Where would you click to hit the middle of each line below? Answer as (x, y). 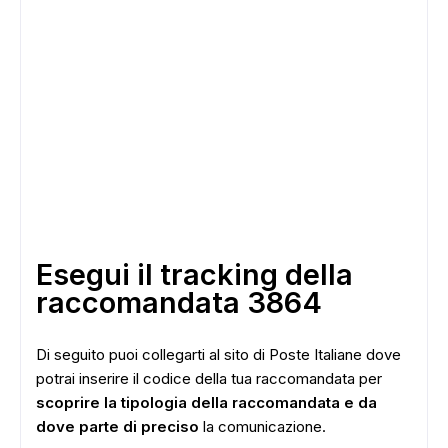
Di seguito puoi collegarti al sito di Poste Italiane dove (218, 354)
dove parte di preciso (117, 426)
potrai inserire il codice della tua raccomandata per (209, 378)
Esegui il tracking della (194, 274)
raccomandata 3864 (179, 302)
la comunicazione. (262, 426)
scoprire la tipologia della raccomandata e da (206, 402)
